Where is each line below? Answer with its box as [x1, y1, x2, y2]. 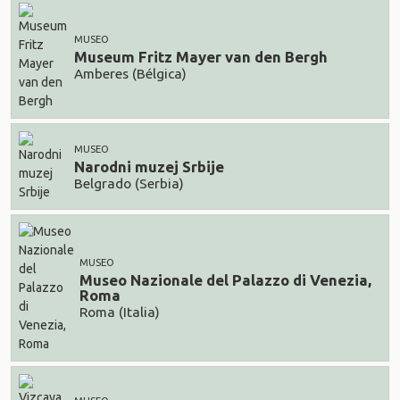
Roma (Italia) [79, 304, 160, 320]
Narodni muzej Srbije [74, 158, 224, 176]
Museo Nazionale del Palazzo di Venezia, [79, 271, 371, 289]
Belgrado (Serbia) [74, 175, 184, 191]
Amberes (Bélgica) [74, 65, 187, 81]
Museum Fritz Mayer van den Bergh [74, 48, 328, 66]
